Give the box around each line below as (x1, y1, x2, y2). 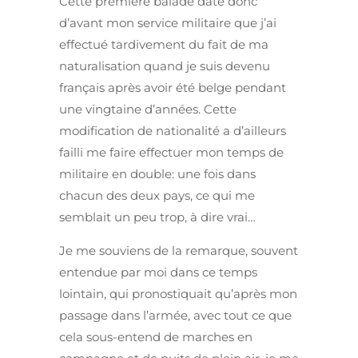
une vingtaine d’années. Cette (59, 101, 237, 117)
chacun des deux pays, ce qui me (59, 188, 255, 204)
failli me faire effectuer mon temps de (59, 145, 284, 161)
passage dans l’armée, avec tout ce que (59, 308, 292, 324)
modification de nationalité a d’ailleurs (59, 123, 286, 139)
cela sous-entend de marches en (59, 329, 253, 345)
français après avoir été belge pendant (59, 80, 286, 96)
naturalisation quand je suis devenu (59, 58, 270, 74)
